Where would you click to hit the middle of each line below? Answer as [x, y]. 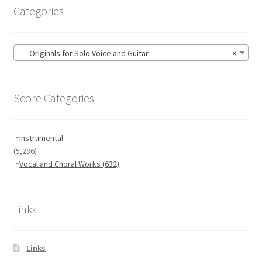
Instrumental [42, 138]
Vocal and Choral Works [61, 163]
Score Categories [54, 98]
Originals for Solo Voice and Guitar [83, 54]
